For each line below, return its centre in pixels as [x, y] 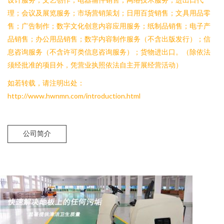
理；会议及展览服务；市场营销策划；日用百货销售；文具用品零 [109, 13]
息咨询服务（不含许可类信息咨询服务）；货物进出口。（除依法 [109, 52]
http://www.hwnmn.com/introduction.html [74, 96]
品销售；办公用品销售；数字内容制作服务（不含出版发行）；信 [109, 39]
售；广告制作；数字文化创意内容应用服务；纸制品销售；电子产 [109, 26]
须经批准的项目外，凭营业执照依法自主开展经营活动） [95, 65]
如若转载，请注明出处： [46, 83]
